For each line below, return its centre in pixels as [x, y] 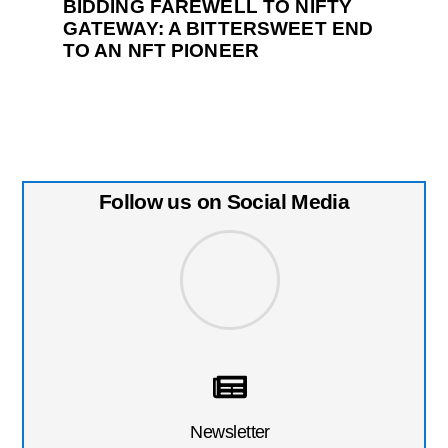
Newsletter [230, 432]
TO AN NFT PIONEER [161, 50]
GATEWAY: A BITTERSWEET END [218, 28]
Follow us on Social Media [224, 202]
